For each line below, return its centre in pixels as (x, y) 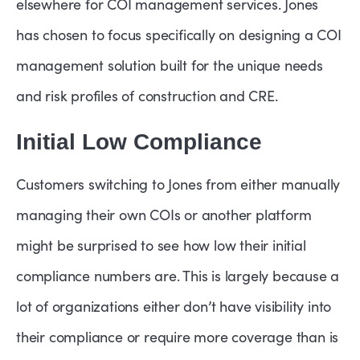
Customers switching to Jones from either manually (178, 184)
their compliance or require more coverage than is (178, 336)
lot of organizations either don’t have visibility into (174, 306)
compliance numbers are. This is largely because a (178, 275)
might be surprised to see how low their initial (161, 245)
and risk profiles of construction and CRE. (149, 95)
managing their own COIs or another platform (164, 214)
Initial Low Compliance (139, 141)
